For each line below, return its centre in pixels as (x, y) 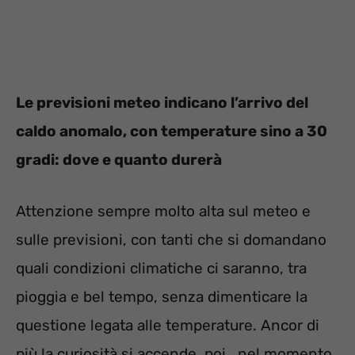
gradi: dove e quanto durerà (119, 160)
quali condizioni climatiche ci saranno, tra (161, 268)
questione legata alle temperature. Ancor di (168, 325)
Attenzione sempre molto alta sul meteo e (163, 211)
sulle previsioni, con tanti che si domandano (171, 239)
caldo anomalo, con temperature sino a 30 (172, 132)
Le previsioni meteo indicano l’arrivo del (162, 103)
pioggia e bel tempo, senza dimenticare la (162, 296)
